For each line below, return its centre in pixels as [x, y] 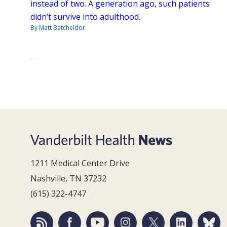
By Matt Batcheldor [58, 28]
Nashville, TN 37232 [68, 178]
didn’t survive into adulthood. [85, 17]
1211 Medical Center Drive [80, 163]
